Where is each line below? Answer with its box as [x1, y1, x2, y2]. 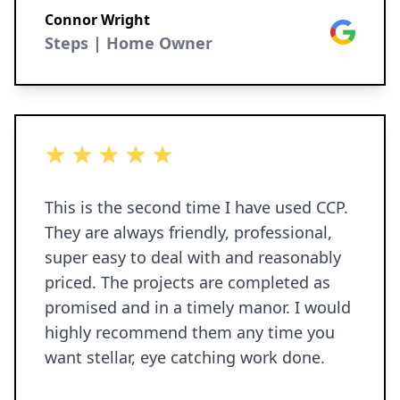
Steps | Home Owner [45, 32, 212, 54]
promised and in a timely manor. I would [45, 296, 295, 318]
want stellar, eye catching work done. [45, 346, 325, 368]
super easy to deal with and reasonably [45, 246, 341, 268]
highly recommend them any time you [45, 321, 335, 343]
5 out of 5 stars [44, 145, 146, 164]
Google [329, 20, 379, 39]
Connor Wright [45, 10, 150, 29]
